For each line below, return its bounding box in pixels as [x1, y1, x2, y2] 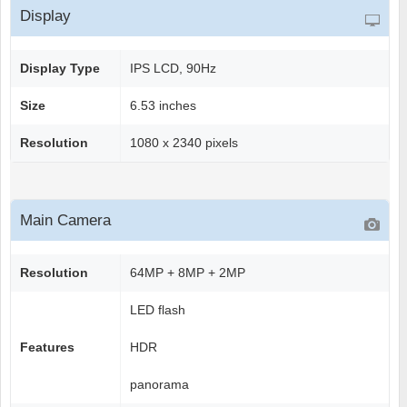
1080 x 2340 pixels [130, 135, 238, 151]
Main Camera [20, 212, 111, 230]
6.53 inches [130, 98, 196, 114]
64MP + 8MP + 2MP [130, 265, 245, 281]
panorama [130, 377, 189, 392]
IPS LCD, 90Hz [130, 61, 216, 76]
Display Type [20, 61, 100, 76]
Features [20, 340, 74, 355]
